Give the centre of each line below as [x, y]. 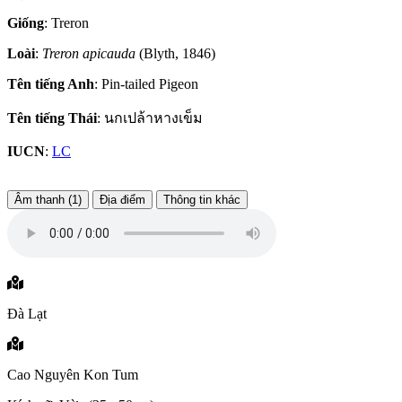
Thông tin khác [202, 200]
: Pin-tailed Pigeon [146, 84]
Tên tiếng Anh [51, 84]
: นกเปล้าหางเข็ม [150, 118]
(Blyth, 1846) [175, 54]
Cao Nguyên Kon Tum [73, 375]
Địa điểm [122, 200]
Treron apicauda [89, 54]
